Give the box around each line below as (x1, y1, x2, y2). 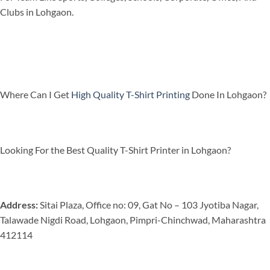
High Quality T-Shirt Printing (71, 89, 190, 101)
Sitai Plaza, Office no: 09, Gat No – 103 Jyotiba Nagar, (38, 199, 259, 211)
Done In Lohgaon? (190, 89, 266, 101)
